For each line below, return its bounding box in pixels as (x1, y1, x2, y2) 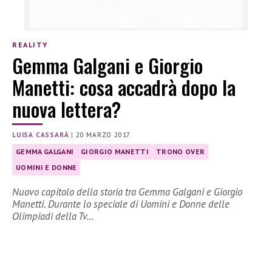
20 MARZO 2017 (75, 131, 131, 140)
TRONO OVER (155, 147, 205, 157)
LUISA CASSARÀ (12, 131, 69, 140)
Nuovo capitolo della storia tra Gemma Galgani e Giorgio (12, 185, 242, 199)
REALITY (12, 39, 48, 49)
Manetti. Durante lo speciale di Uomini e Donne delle (12, 197, 229, 211)
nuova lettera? (12, 95, 121, 124)
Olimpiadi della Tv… (12, 209, 94, 223)
